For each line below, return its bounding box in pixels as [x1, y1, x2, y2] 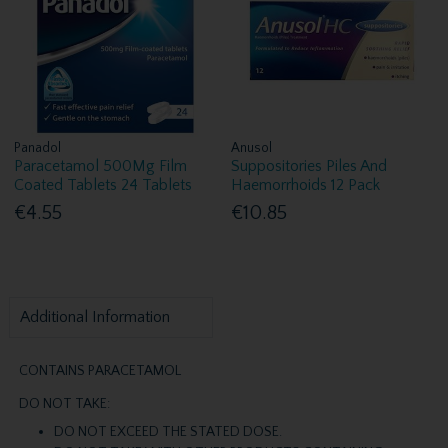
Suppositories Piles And [231, 156, 388, 175]
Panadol [14, 139, 62, 156]
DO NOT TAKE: [18, 395, 110, 412]
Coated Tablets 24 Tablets [14, 175, 193, 194]
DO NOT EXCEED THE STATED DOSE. [53, 424, 282, 441]
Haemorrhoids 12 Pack [231, 175, 381, 194]
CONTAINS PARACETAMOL [18, 363, 181, 380]
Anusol [231, 139, 273, 156]
